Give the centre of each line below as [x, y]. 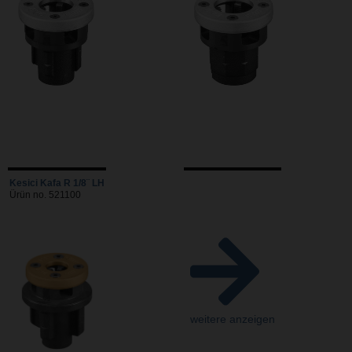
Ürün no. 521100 [45, 194]
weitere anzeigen [233, 319]
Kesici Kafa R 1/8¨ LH [57, 183]
